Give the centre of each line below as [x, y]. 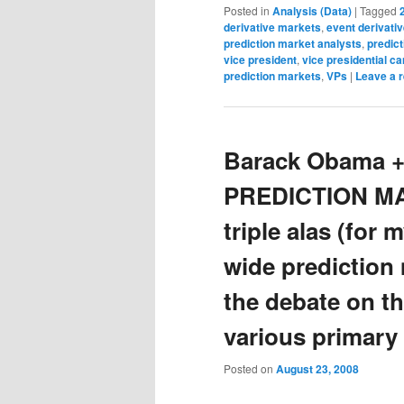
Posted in [247, 11]
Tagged [378, 11]
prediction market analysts [293, 44]
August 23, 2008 [317, 368]
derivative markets [272, 28]
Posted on [250, 368]
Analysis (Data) [312, 11]
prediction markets [272, 76]
